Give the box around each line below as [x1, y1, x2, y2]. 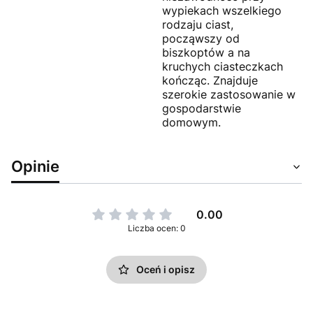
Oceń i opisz [136, 263, 195, 275]
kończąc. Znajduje [162, 73, 258, 87]
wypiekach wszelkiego [162, 3, 282, 17]
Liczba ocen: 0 [127, 222, 186, 233]
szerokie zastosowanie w [162, 87, 296, 101]
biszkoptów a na [162, 45, 250, 59]
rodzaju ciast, [162, 17, 233, 31]
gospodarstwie [162, 101, 241, 115]
